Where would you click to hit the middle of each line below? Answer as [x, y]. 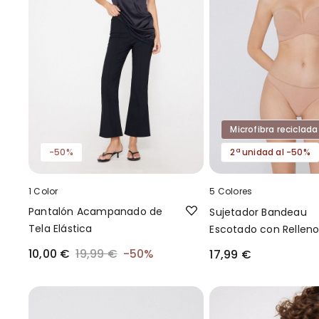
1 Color [43, 191]
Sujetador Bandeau [258, 212]
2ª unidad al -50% [270, 152]
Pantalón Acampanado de [96, 211]
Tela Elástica [61, 228]
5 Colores [231, 191]
